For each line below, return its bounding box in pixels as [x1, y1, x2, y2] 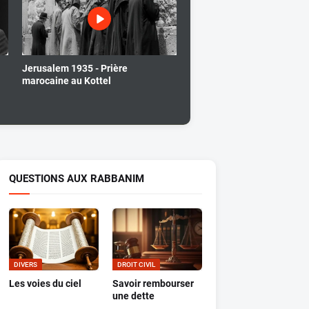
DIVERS [13, 260, 37, 268]
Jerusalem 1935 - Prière [22, 62, 128, 74]
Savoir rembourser [112, 277, 194, 289]
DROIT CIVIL [117, 260, 155, 268]
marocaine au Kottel [22, 74, 111, 86]
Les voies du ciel [8, 277, 81, 289]
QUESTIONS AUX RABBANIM [8, 172, 144, 185]
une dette [112, 290, 154, 301]
